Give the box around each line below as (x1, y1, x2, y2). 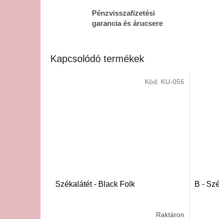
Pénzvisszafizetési (92, 8, 155, 17)
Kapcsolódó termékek (50, 53, 144, 65)
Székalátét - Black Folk (55, 179, 135, 188)
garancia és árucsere (92, 19, 163, 27)
